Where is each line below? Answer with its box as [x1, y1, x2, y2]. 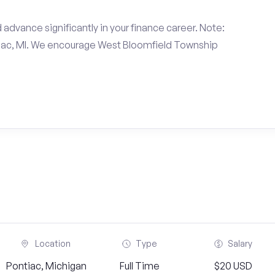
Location [35, 238, 71, 249]
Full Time [119, 260, 160, 272]
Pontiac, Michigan [6, 260, 87, 272]
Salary [227, 238, 252, 249]
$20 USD [214, 260, 252, 272]
